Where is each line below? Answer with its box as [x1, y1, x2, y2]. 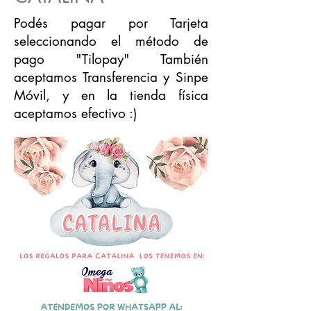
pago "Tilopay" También [14, 50, 208, 68]
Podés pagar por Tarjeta [14, 14, 208, 32]
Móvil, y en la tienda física [14, 86, 208, 104]
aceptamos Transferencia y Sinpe [14, 68, 208, 86]
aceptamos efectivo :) [14, 104, 137, 122]
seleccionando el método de [14, 32, 208, 50]
